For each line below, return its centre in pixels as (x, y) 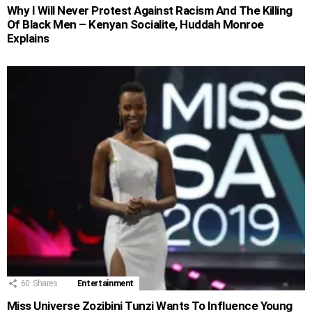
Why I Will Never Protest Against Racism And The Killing (150, 11)
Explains (28, 39)
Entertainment (106, 283)
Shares (45, 283)
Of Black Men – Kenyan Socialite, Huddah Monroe (135, 25)
